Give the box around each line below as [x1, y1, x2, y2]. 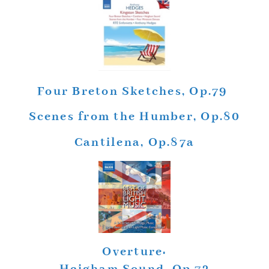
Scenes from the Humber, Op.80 [28, 109, 241, 125]
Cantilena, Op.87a [74, 134, 195, 151]
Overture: [102, 243, 167, 260]
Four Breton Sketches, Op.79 [37, 83, 232, 100]
